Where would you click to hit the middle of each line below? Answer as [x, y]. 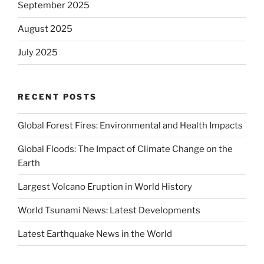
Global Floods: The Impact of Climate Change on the [125, 149]
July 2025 [38, 53]
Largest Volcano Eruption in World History [105, 187]
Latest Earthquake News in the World [95, 234]
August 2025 [45, 29]
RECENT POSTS [57, 96]
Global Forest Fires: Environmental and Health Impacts [130, 125]
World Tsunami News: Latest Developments [109, 210]
